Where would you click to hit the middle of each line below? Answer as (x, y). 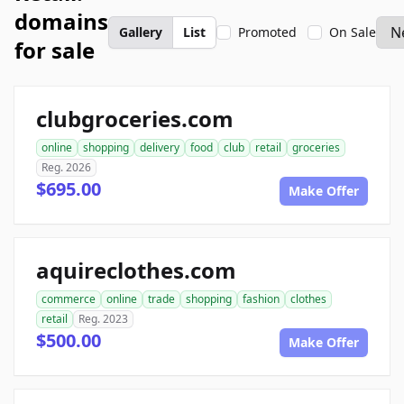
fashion (261, 299)
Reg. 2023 (103, 319)
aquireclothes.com (136, 270)
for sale (55, 50)
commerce (69, 299)
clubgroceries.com (135, 119)
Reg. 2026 (66, 167)
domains (61, 21)
